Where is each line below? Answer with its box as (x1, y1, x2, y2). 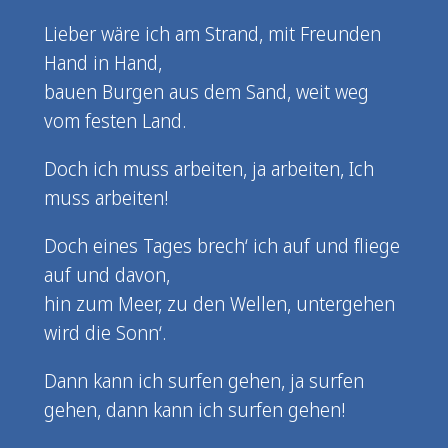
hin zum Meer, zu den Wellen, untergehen (43, 290, 395, 318)
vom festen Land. (43, 106, 186, 134)
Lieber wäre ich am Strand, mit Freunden (43, 19, 381, 47)
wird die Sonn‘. (43, 319, 166, 347)
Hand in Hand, (43, 48, 162, 76)
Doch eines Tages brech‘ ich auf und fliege (43, 232, 400, 260)
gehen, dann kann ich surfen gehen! (43, 396, 345, 424)
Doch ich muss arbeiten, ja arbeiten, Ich (43, 155, 374, 183)
